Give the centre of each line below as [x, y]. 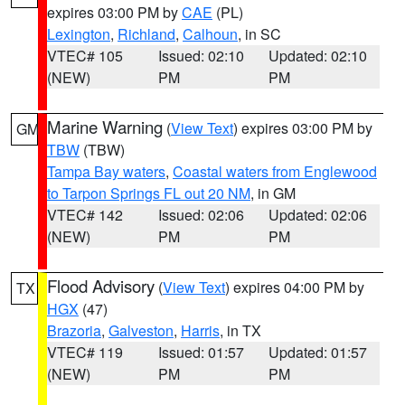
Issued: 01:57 [201, 352]
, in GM [273, 193]
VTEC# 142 [85, 215]
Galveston [141, 330]
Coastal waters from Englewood [275, 171]
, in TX [240, 330]
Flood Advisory [101, 286]
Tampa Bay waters [106, 171]
